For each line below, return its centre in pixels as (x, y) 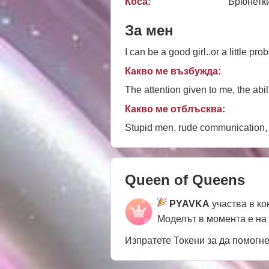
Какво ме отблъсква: (175, 109)
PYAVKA (189, 204)
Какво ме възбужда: (173, 71)
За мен (149, 30)
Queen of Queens (185, 180)
